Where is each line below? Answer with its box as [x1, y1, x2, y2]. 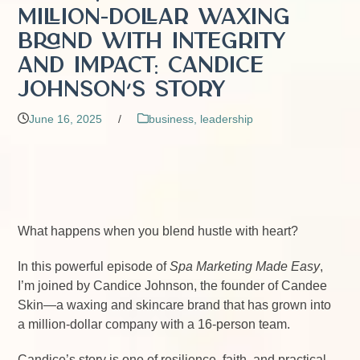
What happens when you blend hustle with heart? [18, 223, 299, 238]
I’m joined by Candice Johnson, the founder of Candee [18, 278, 328, 292]
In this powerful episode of [18, 259, 170, 273]
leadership [200, 112, 254, 125]
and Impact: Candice [18, 53, 264, 79]
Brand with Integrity [18, 29, 286, 55]
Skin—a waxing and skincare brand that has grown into [18, 297, 332, 312]
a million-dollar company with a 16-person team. [18, 317, 291, 331]
